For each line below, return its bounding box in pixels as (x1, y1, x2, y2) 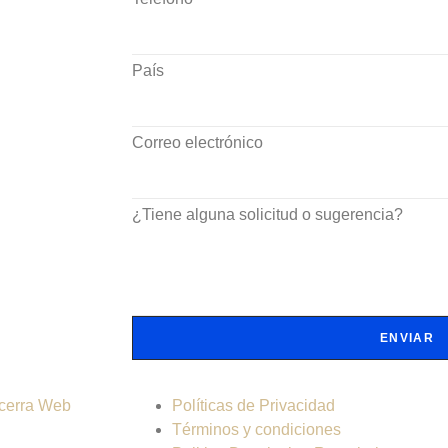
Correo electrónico (132, 133, 263, 151)
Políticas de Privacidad (172, 396, 335, 414)
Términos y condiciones (172, 420, 341, 438)
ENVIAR (380, 330, 434, 345)
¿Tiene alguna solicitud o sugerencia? (132, 205, 403, 223)
